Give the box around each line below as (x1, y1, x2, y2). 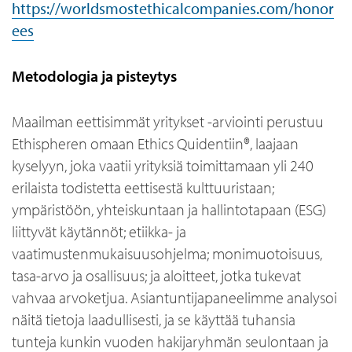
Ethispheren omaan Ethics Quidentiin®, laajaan (12, 134, 299, 153)
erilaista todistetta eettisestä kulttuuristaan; (12, 178, 274, 197)
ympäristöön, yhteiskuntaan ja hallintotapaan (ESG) (12, 200, 326, 219)
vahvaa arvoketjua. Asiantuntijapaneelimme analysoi (12, 288, 337, 307)
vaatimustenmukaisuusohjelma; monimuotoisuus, (12, 244, 322, 263)
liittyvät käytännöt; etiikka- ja (12, 222, 186, 241)
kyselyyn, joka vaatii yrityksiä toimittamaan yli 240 (12, 156, 313, 175)
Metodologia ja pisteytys (12, 66, 177, 86)
